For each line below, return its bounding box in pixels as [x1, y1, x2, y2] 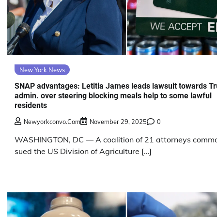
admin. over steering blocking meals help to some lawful [15, 91, 212, 101]
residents [15, 101, 47, 110]
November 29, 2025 [90, 117, 147, 125]
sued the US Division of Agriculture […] [15, 146, 152, 156]
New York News [19, 65, 65, 74]
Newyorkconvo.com [24, 117, 80, 125]
